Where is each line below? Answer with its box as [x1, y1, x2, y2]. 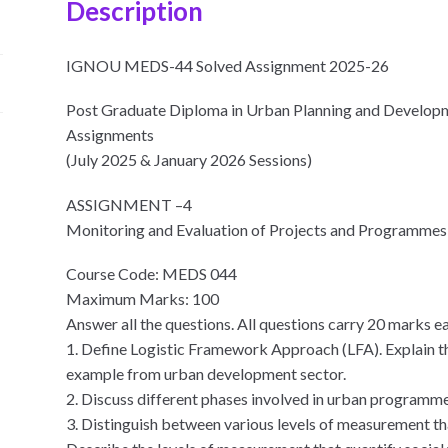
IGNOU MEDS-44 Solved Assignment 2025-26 [66, 56, 390, 76]
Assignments [66, 125, 155, 145]
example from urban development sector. [66, 364, 347, 384]
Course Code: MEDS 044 [66, 264, 238, 284]
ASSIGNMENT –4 [66, 194, 193, 214]
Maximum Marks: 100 [66, 289, 220, 309]
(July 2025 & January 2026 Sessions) [66, 150, 313, 170]
